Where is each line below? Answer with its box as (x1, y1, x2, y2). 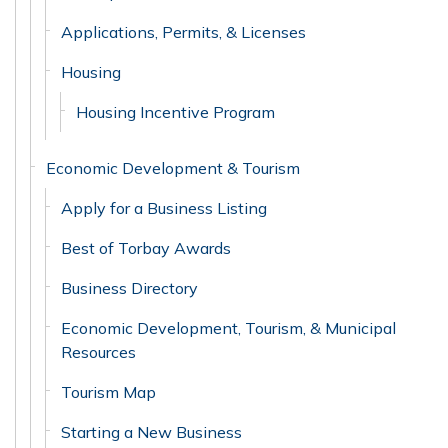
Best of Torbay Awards (61, 238, 231, 258)
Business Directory (61, 278, 198, 298)
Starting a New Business (61, 422, 242, 442)
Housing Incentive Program (76, 102, 275, 122)
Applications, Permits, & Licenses (61, 22, 306, 42)
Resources (61, 342, 136, 362)
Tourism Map (61, 382, 156, 402)
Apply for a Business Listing (61, 198, 267, 218)
